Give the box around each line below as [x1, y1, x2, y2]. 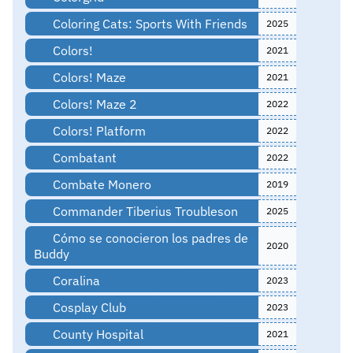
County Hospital [49, 325, 143, 342]
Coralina [49, 272, 100, 288]
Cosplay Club [49, 299, 126, 315]
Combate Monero [49, 176, 151, 192]
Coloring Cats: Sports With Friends [49, 15, 247, 32]
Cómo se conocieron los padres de [49, 229, 248, 246]
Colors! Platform [49, 122, 146, 139]
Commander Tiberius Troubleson [49, 203, 238, 219]
